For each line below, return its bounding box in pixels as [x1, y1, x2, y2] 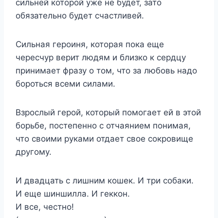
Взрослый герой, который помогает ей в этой [16, 108, 201, 117]
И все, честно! [16, 202, 74, 212]
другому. [16, 147, 52, 157]
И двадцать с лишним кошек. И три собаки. [16, 176, 194, 185]
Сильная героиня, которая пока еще [16, 39, 164, 49]
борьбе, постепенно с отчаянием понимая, [16, 121, 191, 130]
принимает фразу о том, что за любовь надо [16, 66, 197, 75]
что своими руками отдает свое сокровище [16, 134, 193, 144]
